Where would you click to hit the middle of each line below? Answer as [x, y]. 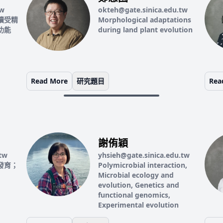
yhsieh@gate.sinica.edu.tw [144, 155]
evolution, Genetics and [139, 185]
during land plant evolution [146, 30]
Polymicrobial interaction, [143, 165]
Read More [50, 81]
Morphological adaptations [145, 20]
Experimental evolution [139, 205]
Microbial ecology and [136, 175]
